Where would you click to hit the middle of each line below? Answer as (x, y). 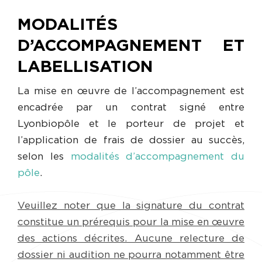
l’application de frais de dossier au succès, (131, 140)
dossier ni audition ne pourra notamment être (131, 255)
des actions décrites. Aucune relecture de (131, 239)
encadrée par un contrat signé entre (131, 108)
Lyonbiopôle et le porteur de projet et (131, 124)
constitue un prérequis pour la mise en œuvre (131, 222)
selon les (44, 157)
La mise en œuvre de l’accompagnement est (131, 91)
